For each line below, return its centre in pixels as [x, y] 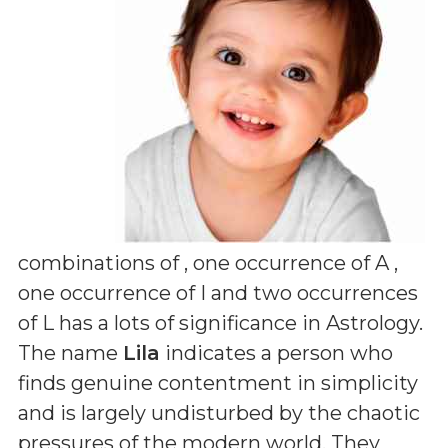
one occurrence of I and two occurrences [218, 293]
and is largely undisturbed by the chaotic [219, 413]
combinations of [101, 263]
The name [70, 353]
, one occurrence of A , [291, 263]
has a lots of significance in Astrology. [238, 323]
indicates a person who [276, 353]
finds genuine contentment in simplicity [218, 383]
